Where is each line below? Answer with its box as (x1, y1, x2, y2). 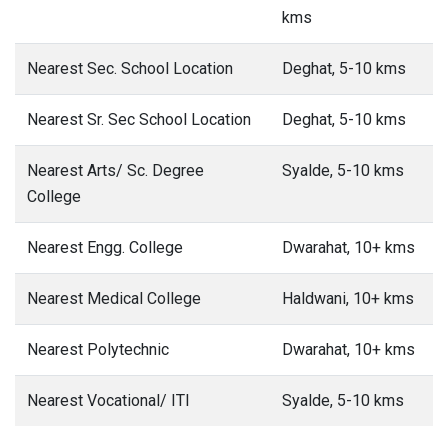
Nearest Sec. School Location (27, 59, 233, 78)
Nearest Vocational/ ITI (27, 391, 190, 410)
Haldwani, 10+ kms (282, 289, 414, 308)
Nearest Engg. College (27, 238, 183, 257)
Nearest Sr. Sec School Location (27, 110, 251, 129)
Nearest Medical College (27, 289, 201, 308)
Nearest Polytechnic (27, 340, 169, 359)
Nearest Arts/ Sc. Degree (27, 161, 204, 180)
